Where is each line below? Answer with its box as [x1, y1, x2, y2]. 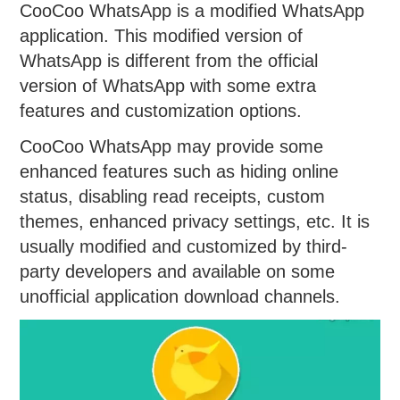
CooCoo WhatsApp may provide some [20, 136, 324, 156]
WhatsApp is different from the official [20, 50, 319, 71]
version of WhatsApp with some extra [20, 75, 317, 96]
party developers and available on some [20, 261, 336, 281]
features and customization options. [20, 100, 303, 121]
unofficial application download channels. [20, 286, 341, 306]
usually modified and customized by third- [20, 236, 348, 256]
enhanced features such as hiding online [20, 161, 339, 181]
